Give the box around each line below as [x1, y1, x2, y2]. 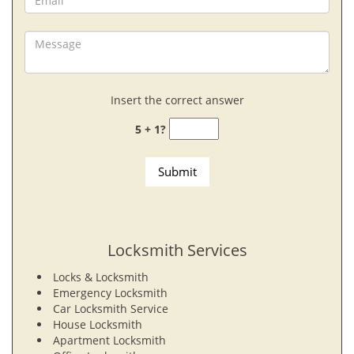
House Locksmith [53, 317, 145, 332]
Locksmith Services [107, 239, 247, 261]
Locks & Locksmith [53, 269, 149, 284]
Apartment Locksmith [53, 333, 166, 348]
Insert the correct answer [110, 92, 244, 107]
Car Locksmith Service [53, 301, 168, 316]
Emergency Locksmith [53, 285, 168, 300]
